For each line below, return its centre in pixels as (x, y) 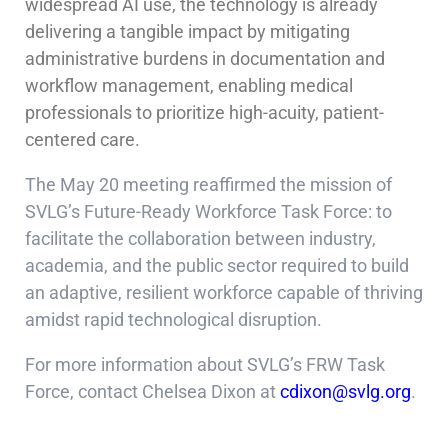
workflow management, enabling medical (189, 85)
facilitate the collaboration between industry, (200, 238)
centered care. (82, 139)
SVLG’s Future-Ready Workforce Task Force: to (208, 211)
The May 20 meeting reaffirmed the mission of (208, 184)
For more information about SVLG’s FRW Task (205, 364)
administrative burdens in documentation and (205, 58)
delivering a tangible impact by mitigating (187, 31)
